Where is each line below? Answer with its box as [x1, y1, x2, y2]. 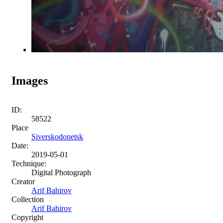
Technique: [11, 159, 46, 168]
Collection [11, 195, 44, 204]
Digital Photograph [31, 168, 91, 177]
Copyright [11, 213, 43, 222]
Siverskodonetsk [31, 132, 83, 141]
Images [11, 74, 48, 87]
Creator [11, 177, 35, 186]
